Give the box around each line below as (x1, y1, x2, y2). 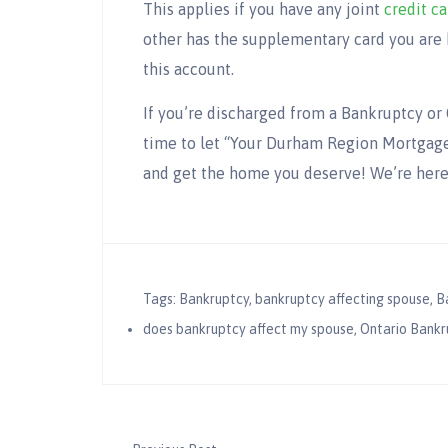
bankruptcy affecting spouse (255, 290, 430, 307)
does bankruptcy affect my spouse (143, 320, 354, 337)
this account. (143, 60, 234, 78)
